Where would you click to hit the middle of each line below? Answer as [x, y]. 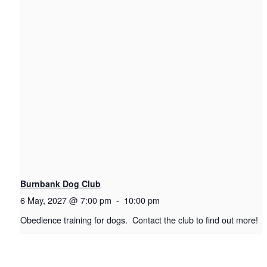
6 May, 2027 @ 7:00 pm [66, 200]
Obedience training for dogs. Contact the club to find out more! [139, 219]
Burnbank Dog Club [60, 184]
